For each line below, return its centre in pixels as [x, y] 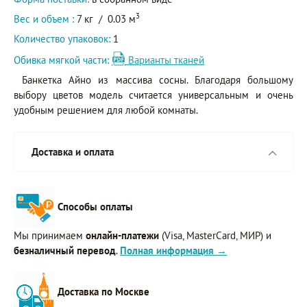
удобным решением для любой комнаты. [106, 110]
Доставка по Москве [103, 291]
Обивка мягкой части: [63, 60]
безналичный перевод [65, 251]
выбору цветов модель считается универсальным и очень [153, 95]
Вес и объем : [45, 19]
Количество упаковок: [62, 39]
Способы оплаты [95, 206]
